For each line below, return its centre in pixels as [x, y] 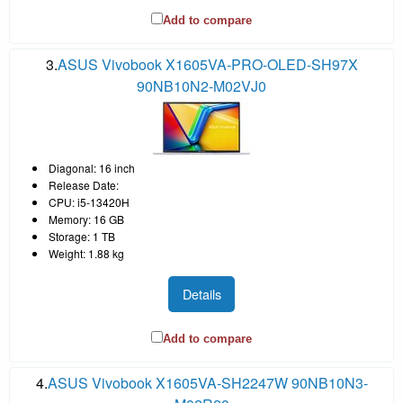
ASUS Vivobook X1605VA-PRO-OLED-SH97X [207, 64]
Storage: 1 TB [82, 236]
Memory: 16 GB [86, 219]
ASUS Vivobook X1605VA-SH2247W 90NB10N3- [207, 383]
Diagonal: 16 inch [92, 167]
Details [201, 294]
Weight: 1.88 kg [86, 253]
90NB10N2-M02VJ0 [201, 85]
